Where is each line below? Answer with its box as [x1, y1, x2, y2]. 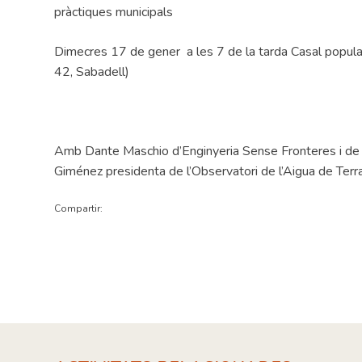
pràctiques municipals [54, 3, 174, 22]
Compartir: [54, 202, 103, 216]
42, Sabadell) [54, 63, 130, 82]
